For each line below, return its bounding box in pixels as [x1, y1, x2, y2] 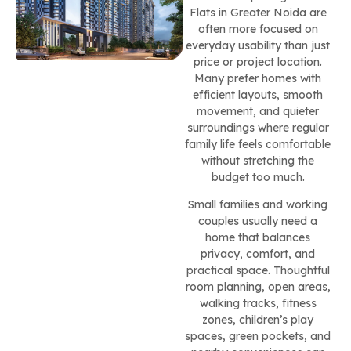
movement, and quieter [197, 104, 320, 118]
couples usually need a [198, 214, 318, 229]
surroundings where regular [186, 121, 329, 135]
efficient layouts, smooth [193, 88, 324, 102]
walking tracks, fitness [199, 296, 317, 311]
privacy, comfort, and [201, 247, 316, 262]
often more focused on [197, 22, 318, 36]
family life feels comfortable [185, 137, 331, 151]
